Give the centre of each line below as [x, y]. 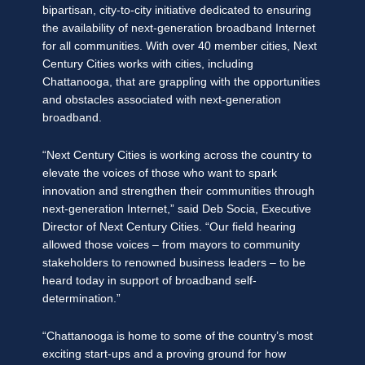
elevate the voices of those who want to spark [160, 174]
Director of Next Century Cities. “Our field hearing [169, 227]
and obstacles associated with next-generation [162, 100]
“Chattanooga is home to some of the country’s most [178, 336]
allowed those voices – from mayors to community [171, 245]
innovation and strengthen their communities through [178, 191]
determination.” [81, 299]
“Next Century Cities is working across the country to [177, 156]
